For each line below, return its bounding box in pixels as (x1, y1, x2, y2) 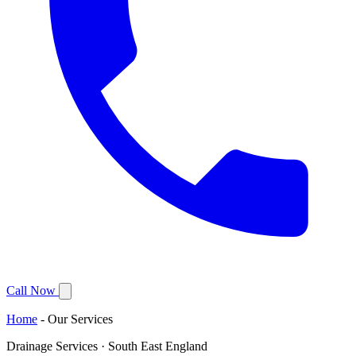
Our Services (48, 312, 113, 326)
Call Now (6, 284, 56, 297)
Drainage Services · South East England (6, 339, 207, 353)
